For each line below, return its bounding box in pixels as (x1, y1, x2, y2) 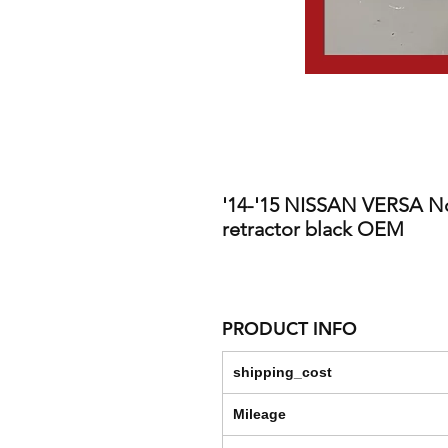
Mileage (233, 406, 286, 423)
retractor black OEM (222, 217, 404, 242)
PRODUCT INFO (222, 317, 357, 341)
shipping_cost (233, 364, 332, 381)
